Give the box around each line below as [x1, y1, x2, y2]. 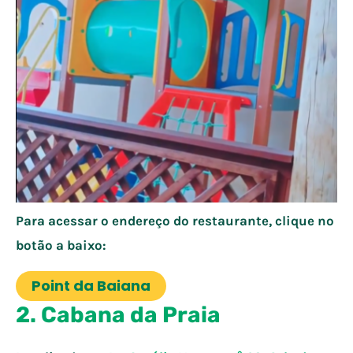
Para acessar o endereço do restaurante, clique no [16, 213, 334, 229]
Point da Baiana [32, 276, 150, 296]
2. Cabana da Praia [16, 302, 221, 329]
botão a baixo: [16, 237, 106, 254]
